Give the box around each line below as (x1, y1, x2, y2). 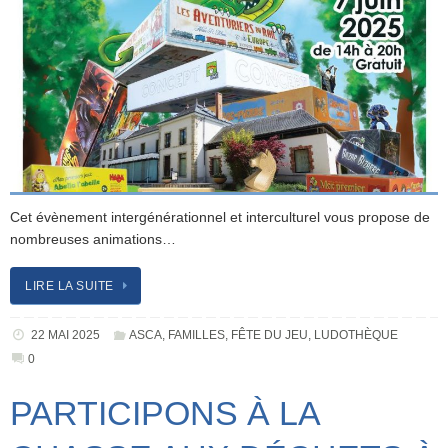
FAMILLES (168, 328, 226, 343)
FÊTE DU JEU (231, 328, 309, 343)
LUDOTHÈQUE (314, 328, 399, 343)
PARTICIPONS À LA (10, 394, 319, 433)
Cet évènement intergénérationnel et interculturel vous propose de (10, 209, 430, 225)
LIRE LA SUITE (25, 279, 114, 294)
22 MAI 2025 (30, 328, 100, 343)
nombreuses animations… (10, 231, 176, 247)
